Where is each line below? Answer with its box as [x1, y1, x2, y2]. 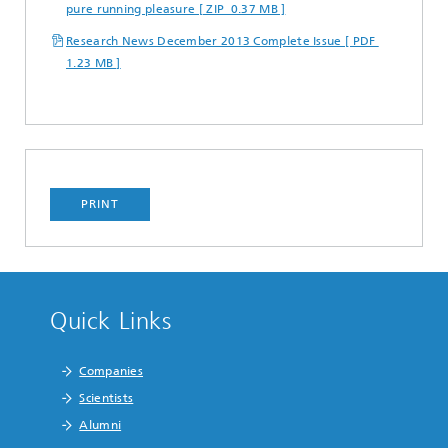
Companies [79, 364, 144, 378]
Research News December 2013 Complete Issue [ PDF [66, 34, 379, 48]
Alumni [79, 418, 122, 432]
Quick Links [50, 307, 172, 335]
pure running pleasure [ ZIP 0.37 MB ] [66, 2, 286, 16]
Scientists [79, 391, 134, 405]
